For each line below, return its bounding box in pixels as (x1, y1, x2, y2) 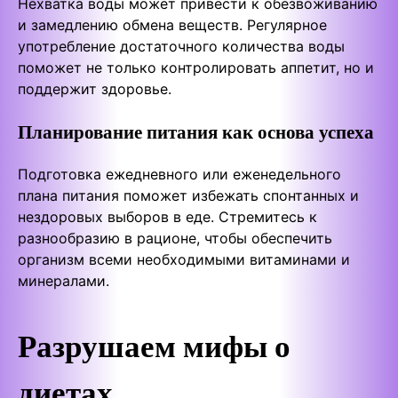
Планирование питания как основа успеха (18, 116, 374, 146)
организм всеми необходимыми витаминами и (18, 251, 350, 269)
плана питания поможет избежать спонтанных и (18, 187, 359, 205)
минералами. (18, 272, 109, 291)
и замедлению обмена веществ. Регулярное (18, 15, 327, 34)
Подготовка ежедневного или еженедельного (18, 165, 341, 184)
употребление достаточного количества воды (18, 36, 345, 55)
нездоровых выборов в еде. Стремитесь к (18, 208, 317, 227)
